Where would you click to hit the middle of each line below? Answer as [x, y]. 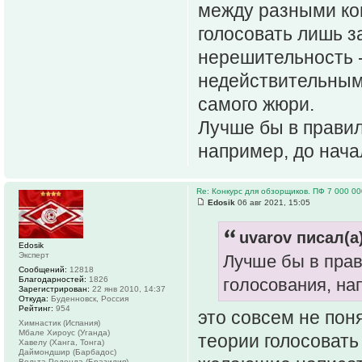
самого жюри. [256, 105]
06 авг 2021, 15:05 [273, 202]
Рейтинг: [36, 308]
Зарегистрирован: [54, 288]
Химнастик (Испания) [59, 322]
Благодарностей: [53, 279]
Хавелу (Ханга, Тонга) [61, 342]
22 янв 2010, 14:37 [128, 288]
